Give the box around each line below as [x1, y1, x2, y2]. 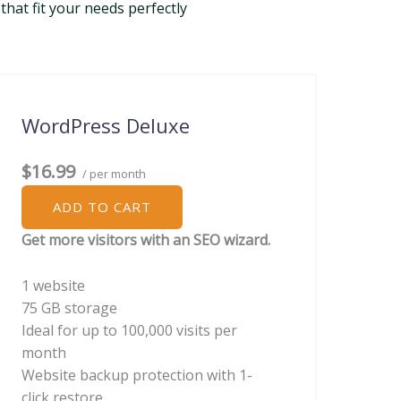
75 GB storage [21, 297, 117, 318]
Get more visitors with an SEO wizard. [21, 230, 270, 250]
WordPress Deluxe [21, 112, 190, 139]
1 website [21, 275, 85, 295]
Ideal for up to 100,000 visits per [21, 320, 237, 340]
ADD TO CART [53, 198, 151, 216]
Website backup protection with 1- [21, 364, 252, 385]
